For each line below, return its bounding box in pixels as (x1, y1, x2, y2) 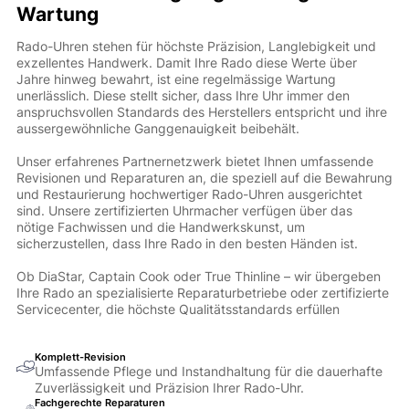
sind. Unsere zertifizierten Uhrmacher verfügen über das (16, 203, 352, 219)
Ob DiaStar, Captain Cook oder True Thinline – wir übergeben (16, 268, 381, 285)
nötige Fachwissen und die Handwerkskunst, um (16, 219, 305, 236)
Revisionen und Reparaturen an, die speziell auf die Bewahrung (16, 170, 393, 186)
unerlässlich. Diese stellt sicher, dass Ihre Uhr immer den (16, 88, 350, 104)
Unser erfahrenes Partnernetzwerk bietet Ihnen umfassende (16, 153, 373, 170)
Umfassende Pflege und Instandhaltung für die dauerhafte (34, 362, 383, 379)
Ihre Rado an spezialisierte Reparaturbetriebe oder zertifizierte (16, 285, 389, 301)
